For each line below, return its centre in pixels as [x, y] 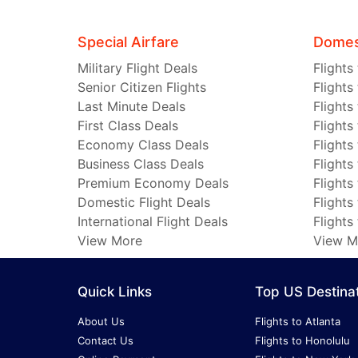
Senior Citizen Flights [142, 88]
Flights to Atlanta [297, 322]
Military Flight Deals [137, 68]
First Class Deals [128, 126]
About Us [101, 322]
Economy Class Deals [143, 145]
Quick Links [115, 292]
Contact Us [105, 341]
